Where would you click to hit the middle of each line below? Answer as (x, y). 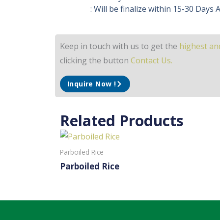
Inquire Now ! (92, 84)
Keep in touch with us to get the (120, 46)
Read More (79, 183)
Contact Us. (151, 60)
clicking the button (95, 60)
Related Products (122, 121)
